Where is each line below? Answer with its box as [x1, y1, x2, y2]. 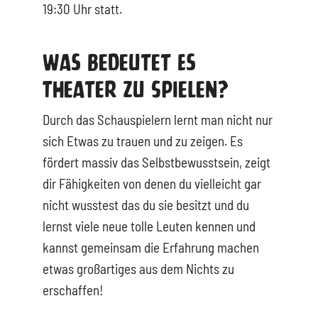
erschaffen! [42, 282, 103, 299]
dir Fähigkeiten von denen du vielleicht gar [42, 175, 261, 192]
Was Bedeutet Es [42, 51, 196, 73]
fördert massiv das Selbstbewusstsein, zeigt [42, 154, 270, 171]
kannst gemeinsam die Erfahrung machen [42, 239, 259, 256]
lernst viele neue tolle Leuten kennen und [42, 218, 256, 235]
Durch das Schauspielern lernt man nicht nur [42, 111, 273, 128]
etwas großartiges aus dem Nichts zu [42, 261, 234, 278]
